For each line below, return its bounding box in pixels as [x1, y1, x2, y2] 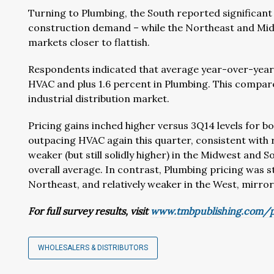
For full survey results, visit [28, 205, 150, 217]
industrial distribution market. [28, 92, 169, 105]
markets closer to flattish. [28, 36, 150, 48]
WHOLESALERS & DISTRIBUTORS [38, 243, 148, 252]
